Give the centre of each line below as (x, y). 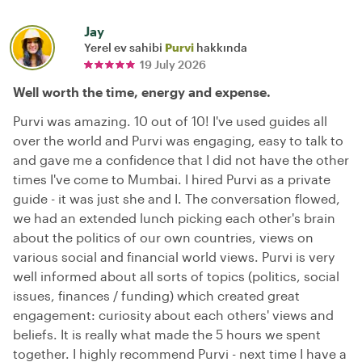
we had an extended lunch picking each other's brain (174, 217)
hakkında (221, 47)
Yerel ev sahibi (124, 47)
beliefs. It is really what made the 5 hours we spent (167, 334)
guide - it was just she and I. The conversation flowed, (177, 198)
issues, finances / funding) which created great (156, 295)
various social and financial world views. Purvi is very (174, 256)
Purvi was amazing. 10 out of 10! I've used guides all (170, 120)
